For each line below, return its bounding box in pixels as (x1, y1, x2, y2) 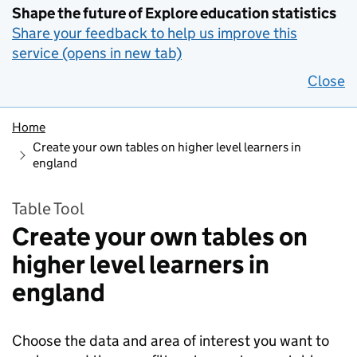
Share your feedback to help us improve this (12, 24, 297, 42)
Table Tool (12, 198, 84, 219)
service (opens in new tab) (12, 44, 182, 62)
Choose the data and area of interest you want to (12, 331, 329, 350)
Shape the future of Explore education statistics (12, 4, 336, 22)
